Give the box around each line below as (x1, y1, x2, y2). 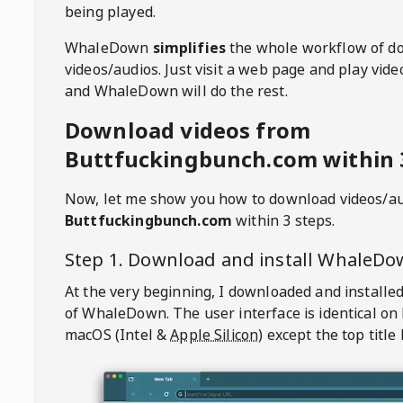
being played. (65, 2, 156, 22)
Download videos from (65, 115, 311, 145)
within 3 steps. (232, 210, 336, 230)
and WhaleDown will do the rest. (65, 81, 288, 101)
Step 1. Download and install (65, 247, 318, 272)
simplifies (152, 38, 227, 58)
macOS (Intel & (65, 325, 167, 345)
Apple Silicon (170, 325, 259, 345)
